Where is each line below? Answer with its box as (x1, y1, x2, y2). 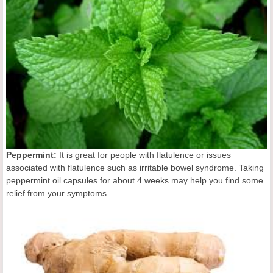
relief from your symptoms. (6, 188, 109, 198)
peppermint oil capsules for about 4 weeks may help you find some (6, 175, 263, 185)
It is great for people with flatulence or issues (57, 149, 231, 160)
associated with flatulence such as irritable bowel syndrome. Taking (6, 162, 264, 172)
